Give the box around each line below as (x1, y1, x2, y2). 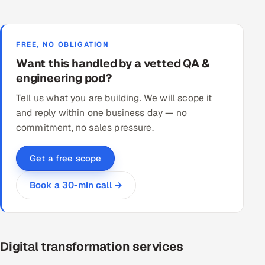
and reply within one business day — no (16, 106, 188, 119)
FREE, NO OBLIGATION (16, 39, 109, 49)
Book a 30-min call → (30, 179, 123, 190)
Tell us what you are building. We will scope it (16, 91, 212, 104)
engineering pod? (16, 70, 112, 86)
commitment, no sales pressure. (16, 121, 154, 134)
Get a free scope (30, 152, 102, 164)
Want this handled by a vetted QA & (16, 55, 210, 71)
